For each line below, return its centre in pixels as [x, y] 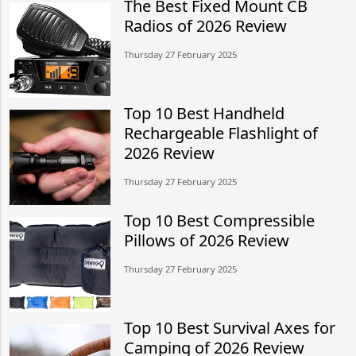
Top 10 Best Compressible [220, 220]
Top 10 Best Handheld [205, 113]
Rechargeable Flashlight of [221, 133]
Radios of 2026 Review [206, 25]
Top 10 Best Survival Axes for [230, 327]
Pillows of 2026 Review [207, 240]
